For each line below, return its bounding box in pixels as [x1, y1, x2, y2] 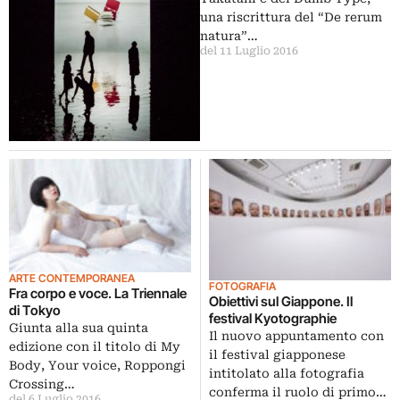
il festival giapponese [209, 347, 346, 362]
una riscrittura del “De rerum [200, 10, 382, 24]
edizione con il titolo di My [9, 338, 180, 354]
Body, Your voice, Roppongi [9, 357, 186, 372]
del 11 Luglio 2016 [200, 45, 298, 57]
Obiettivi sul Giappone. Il [209, 293, 353, 311]
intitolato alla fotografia [209, 366, 364, 381]
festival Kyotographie [209, 310, 337, 328]
